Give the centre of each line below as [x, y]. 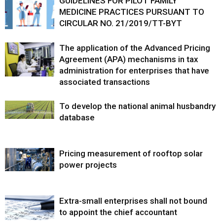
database [77, 118]
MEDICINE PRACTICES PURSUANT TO [132, 12]
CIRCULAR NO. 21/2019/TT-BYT [121, 23]
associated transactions [105, 82]
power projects [88, 165]
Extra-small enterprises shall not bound [133, 201]
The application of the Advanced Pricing [135, 48]
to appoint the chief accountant [118, 212]
